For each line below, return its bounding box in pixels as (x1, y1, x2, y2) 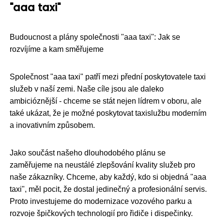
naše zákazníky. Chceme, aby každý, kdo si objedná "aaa (10, 172, 206, 181)
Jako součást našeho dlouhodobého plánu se (10, 148, 166, 157)
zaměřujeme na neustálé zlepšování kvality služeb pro (10, 160, 195, 169)
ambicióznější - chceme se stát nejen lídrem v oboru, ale (10, 96, 201, 105)
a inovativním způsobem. (10, 121, 95, 129)
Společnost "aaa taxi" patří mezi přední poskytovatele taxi (10, 72, 206, 81)
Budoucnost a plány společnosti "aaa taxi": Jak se (10, 32, 180, 41)
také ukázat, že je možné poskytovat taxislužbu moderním (10, 108, 206, 117)
